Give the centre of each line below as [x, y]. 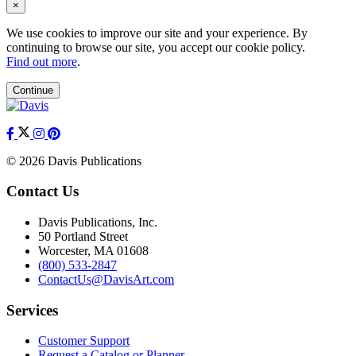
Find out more [42, 61]
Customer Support [84, 341]
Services [32, 310]
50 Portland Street [83, 237]
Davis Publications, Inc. [98, 222]
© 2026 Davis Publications [74, 161]
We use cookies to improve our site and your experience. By [157, 33]
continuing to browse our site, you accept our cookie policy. [156, 47]
